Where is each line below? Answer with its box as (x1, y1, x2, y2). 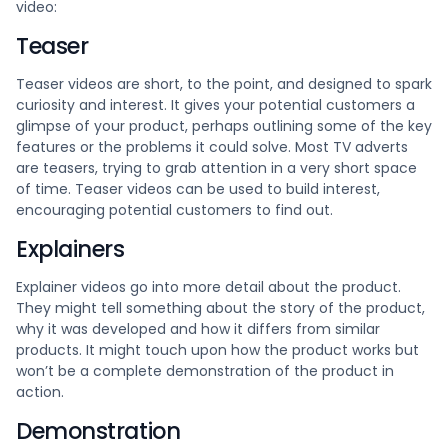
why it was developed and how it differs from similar (16, 319, 380, 339)
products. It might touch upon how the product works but (16, 340, 419, 360)
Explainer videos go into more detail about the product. (16, 277, 401, 297)
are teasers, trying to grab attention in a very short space (16, 158, 417, 178)
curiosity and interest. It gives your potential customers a (16, 95, 415, 115)
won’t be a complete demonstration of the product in (16, 361, 394, 381)
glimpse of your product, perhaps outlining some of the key (16, 116, 432, 136)
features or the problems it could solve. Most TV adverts (16, 137, 408, 157)
